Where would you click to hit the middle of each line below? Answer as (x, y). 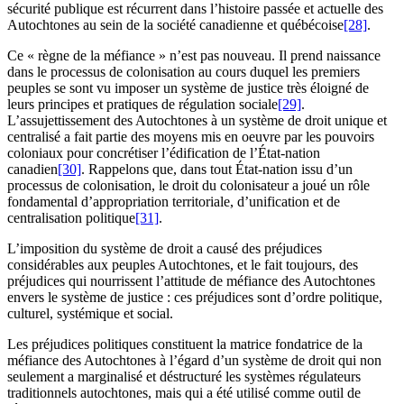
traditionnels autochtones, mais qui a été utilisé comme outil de (184, 392)
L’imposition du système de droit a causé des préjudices (165, 248)
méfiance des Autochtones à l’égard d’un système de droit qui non (194, 360)
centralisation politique (71, 217)
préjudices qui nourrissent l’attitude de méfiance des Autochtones (191, 280)
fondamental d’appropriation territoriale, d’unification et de (174, 201)
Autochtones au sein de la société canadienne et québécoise (175, 24)
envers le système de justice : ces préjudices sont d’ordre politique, (195, 297)
